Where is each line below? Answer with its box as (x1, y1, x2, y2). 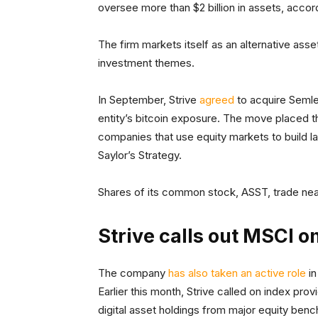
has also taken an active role (168, 266, 306, 280)
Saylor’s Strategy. (98, 148, 182, 163)
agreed (199, 93, 234, 107)
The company (98, 266, 168, 280)
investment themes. (98, 56, 194, 70)
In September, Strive (98, 93, 199, 107)
